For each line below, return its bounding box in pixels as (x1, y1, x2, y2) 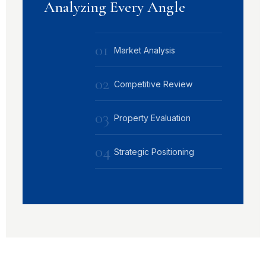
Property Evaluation (114, 112, 191, 123)
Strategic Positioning (114, 146, 194, 157)
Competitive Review (114, 78, 192, 89)
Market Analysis (114, 45, 175, 55)
